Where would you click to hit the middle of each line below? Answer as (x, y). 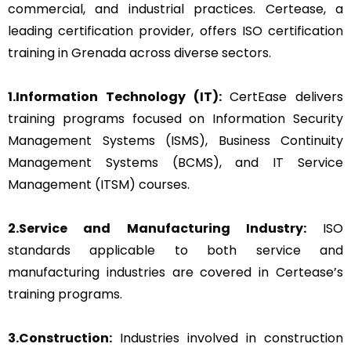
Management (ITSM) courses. (99, 184)
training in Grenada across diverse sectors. (139, 52)
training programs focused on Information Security (175, 118)
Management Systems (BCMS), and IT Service (175, 162)
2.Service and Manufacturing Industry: (157, 228)
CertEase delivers (282, 96)
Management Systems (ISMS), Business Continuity (175, 140)
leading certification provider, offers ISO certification (175, 31)
